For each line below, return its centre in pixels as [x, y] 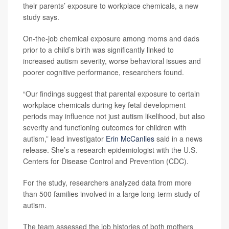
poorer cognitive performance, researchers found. [104, 72]
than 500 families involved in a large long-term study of [111, 194]
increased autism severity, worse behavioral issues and [112, 61]
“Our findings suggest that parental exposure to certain [111, 94]
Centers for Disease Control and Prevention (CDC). [106, 161]
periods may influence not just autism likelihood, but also [114, 116]
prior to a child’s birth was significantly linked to [98, 50]
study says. [41, 17]
